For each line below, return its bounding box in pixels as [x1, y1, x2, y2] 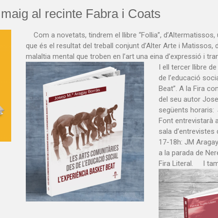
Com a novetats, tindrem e [34, 31, 119, 39]
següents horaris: [159, 106, 214, 114]
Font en [159, 116, 183, 125]
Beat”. [159, 84, 177, 93]
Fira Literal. [159, 159, 203, 168]
